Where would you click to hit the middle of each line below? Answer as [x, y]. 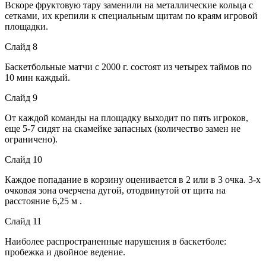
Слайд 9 [21, 97]
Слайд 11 [23, 221]
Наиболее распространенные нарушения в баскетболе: [115, 241]
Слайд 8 [21, 46]
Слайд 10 [23, 159]
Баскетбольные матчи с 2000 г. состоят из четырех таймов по [128, 66]
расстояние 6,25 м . [43, 201]
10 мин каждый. [37, 77]
